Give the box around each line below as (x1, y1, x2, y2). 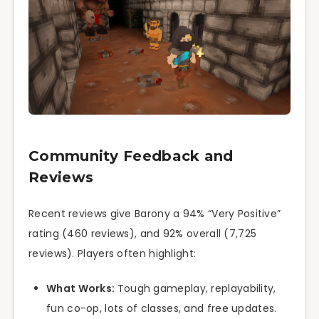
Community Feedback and (28, 147, 234, 164)
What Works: (46, 281, 117, 296)
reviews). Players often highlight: (28, 246, 197, 261)
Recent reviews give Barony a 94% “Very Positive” (28, 206, 281, 221)
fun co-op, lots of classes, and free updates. (46, 301, 277, 316)
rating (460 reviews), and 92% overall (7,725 (28, 226, 257, 241)
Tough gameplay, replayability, (117, 281, 276, 296)
